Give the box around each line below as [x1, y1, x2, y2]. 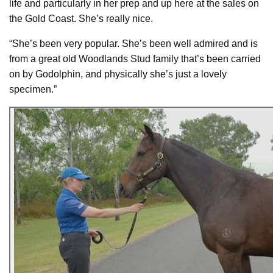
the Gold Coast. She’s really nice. [9, 13, 153, 24]
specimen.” [9, 83, 57, 94]
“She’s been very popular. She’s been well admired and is [9, 38, 258, 49]
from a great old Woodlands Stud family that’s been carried [9, 53, 261, 64]
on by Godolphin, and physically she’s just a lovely [9, 68, 227, 79]
